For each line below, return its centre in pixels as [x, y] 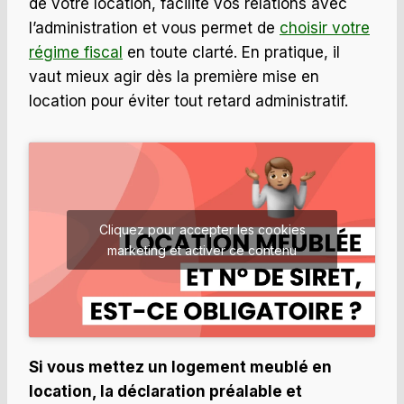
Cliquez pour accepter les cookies [202, 230]
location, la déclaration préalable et [165, 392]
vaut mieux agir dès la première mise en [174, 77]
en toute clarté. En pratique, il [231, 53]
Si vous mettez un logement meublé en [180, 367]
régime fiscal [76, 53]
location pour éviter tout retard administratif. [188, 101]
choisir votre [325, 28]
